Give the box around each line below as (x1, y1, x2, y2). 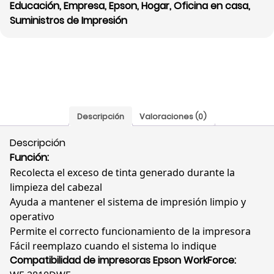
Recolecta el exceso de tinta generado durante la (10, 166, 235, 180)
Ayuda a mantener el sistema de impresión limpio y (10, 195, 246, 209)
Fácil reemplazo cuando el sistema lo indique (10, 239, 217, 253)
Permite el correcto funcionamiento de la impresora (10, 224, 251, 239)
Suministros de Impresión (10, 13, 127, 28)
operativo (10, 210, 54, 224)
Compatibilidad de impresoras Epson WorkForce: (10, 253, 236, 268)
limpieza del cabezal (10, 180, 102, 194)
